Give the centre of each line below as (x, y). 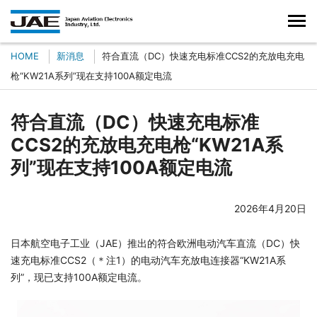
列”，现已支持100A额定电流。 (79, 277)
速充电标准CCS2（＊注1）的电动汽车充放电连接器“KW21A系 (148, 260)
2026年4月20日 (270, 208)
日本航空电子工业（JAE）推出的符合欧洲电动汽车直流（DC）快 (155, 243)
